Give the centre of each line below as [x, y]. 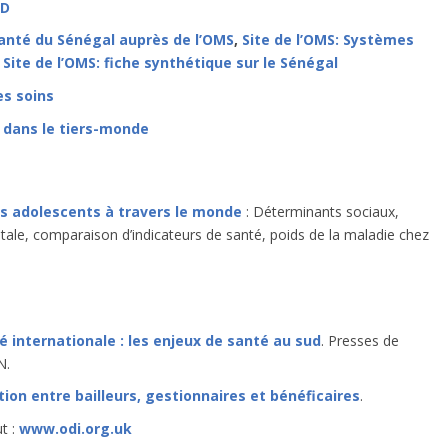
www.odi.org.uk [75, 429]
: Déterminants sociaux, [322, 211]
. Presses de [360, 340]
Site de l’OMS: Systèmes [328, 40]
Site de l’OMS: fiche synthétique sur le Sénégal [170, 63]
